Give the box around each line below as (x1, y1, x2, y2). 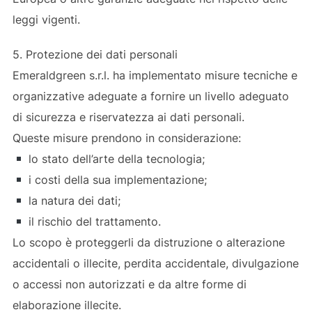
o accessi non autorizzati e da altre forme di (12, 276, 247, 291)
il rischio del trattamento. (25, 214, 162, 228)
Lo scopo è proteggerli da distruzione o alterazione (12, 235, 285, 249)
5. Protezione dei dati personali (12, 47, 178, 61)
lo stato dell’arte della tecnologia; (25, 151, 205, 166)
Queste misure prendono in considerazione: (12, 130, 241, 145)
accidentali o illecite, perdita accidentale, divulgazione (12, 256, 299, 270)
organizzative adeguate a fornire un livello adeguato (12, 88, 289, 103)
